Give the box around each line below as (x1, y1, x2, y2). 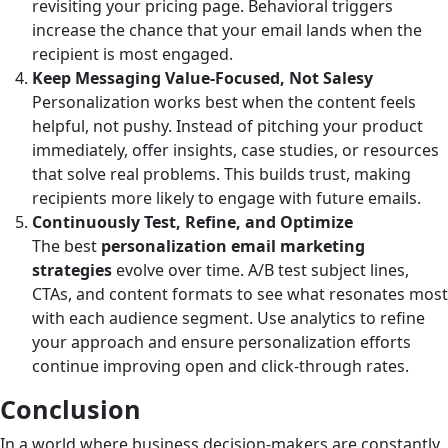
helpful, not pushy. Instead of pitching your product (32, 114, 423, 137)
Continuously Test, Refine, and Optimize (32, 210, 353, 233)
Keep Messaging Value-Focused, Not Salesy (32, 66, 373, 89)
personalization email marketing (101, 234, 365, 257)
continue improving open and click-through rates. (32, 354, 409, 377)
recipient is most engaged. (32, 42, 233, 65)
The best (32, 234, 101, 257)
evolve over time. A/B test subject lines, (112, 258, 409, 281)
